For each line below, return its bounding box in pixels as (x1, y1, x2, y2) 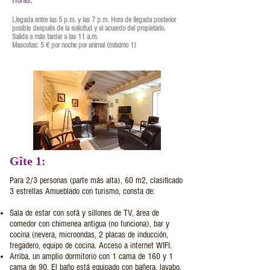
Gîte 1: (10, 154, 46, 168)
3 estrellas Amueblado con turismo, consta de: (10, 186, 155, 196)
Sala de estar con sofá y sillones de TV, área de (10, 208, 159, 218)
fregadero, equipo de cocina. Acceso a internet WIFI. (10, 240, 172, 251)
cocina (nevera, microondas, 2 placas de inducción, (10, 230, 168, 240)
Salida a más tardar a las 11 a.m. (12, 33, 98, 41)
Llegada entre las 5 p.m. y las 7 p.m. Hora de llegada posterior (12, 16, 176, 24)
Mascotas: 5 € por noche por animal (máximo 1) (12, 41, 136, 49)
